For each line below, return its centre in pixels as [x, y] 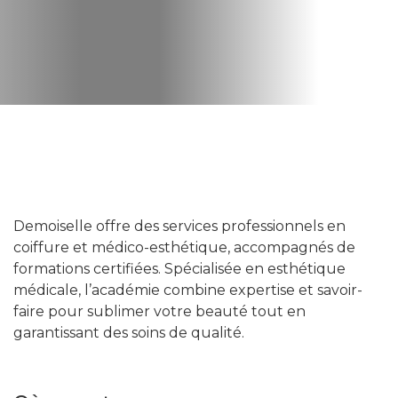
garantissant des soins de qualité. [129, 333]
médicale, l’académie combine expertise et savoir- [188, 290]
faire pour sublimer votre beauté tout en [159, 311]
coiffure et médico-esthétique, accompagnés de [184, 247]
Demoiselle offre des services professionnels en [179, 226]
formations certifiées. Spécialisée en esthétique [179, 269]
